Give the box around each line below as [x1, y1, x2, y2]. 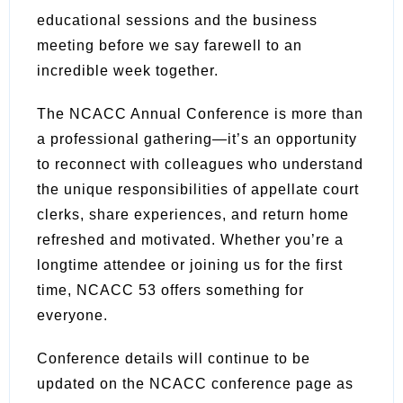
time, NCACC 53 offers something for [37, 282, 304, 298]
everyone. [37, 307, 108, 323]
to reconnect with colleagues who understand [37, 156, 363, 172]
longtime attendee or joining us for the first [37, 256, 343, 273]
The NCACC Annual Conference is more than [37, 105, 363, 121]
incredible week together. [37, 62, 219, 78]
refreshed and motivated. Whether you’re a [37, 231, 344, 247]
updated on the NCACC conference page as [37, 375, 354, 391]
